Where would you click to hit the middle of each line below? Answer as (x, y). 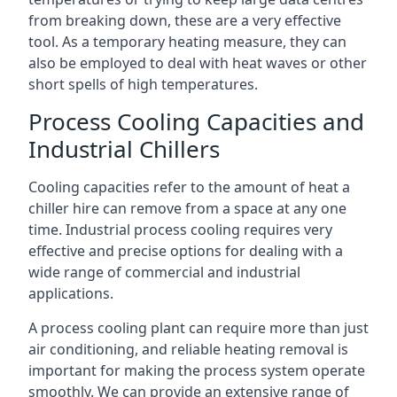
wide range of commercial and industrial (164, 272)
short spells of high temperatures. (143, 84)
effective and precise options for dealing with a (186, 251)
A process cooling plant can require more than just (198, 328)
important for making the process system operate (197, 370)
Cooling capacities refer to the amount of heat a (189, 187)
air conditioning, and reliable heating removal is (188, 349)
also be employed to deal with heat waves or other (198, 63)
